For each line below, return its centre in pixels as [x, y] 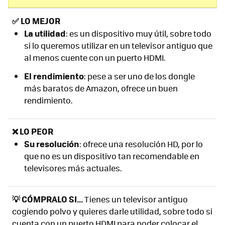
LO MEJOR [40, 20]
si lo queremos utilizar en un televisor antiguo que [118, 45]
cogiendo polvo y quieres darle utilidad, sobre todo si [112, 211]
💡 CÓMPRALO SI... [47, 199]
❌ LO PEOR [33, 131]
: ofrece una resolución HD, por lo [141, 144]
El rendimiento [54, 76]
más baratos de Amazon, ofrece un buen [101, 88]
